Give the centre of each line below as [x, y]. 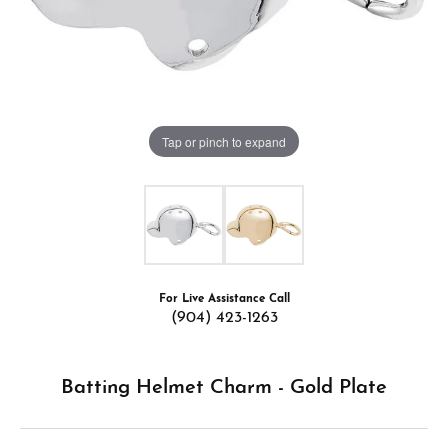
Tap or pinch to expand [224, 141]
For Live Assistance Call [224, 299]
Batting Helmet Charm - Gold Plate [224, 388]
